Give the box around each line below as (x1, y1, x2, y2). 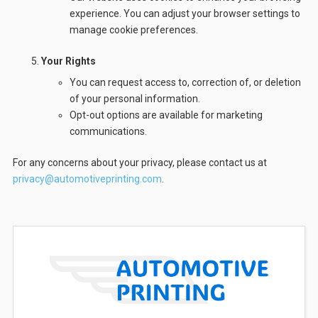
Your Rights (40, 55, 96, 67)
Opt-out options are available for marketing (69, 109, 263, 121)
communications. (69, 125, 147, 137)
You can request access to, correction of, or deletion (69, 76, 301, 88)
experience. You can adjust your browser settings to (69, 7, 300, 19)
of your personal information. (69, 92, 200, 104)
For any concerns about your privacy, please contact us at (12, 156, 267, 168)
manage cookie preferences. (69, 23, 198, 35)
